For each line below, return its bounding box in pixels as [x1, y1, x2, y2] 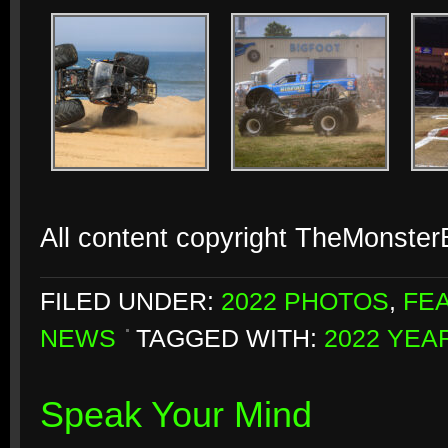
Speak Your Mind [40, 395, 312, 435]
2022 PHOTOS [221, 288, 389, 315]
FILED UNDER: [40, 288, 221, 315]
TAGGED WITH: [136, 325, 324, 352]
